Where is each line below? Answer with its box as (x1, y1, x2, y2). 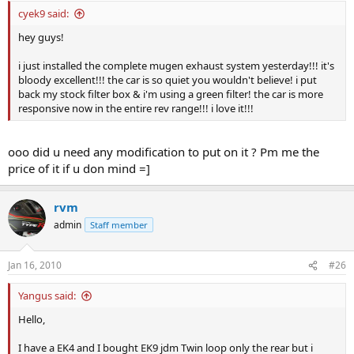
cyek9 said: (18, 6, 69, 21)
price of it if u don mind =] (8, 160, 150, 176)
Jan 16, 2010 (8, 258, 62, 272)
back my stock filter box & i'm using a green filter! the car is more (18, 87, 323, 101)
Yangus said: (18, 288, 76, 303)
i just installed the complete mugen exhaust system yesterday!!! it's (18, 58, 334, 73)
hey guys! (18, 30, 64, 44)
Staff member (90, 218, 148, 231)
